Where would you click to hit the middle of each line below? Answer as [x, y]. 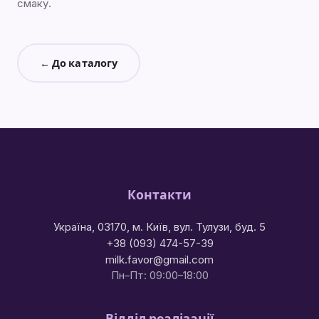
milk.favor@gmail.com [159, 260]
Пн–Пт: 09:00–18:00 [159, 276]
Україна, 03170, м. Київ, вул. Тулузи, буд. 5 [159, 227]
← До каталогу [79, 63]
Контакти [159, 195]
